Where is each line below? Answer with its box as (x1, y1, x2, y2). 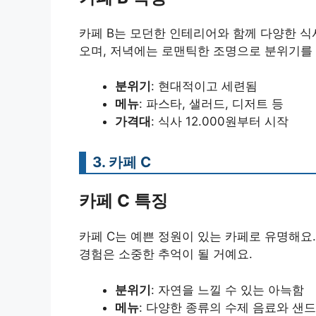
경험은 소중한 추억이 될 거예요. (79, 247, 253, 262)
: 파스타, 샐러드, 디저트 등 (139, 97, 284, 111)
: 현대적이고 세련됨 (151, 79, 257, 94)
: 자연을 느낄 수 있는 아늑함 (151, 282, 304, 297)
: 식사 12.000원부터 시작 (151, 114, 288, 129)
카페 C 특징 (79, 190, 168, 212)
